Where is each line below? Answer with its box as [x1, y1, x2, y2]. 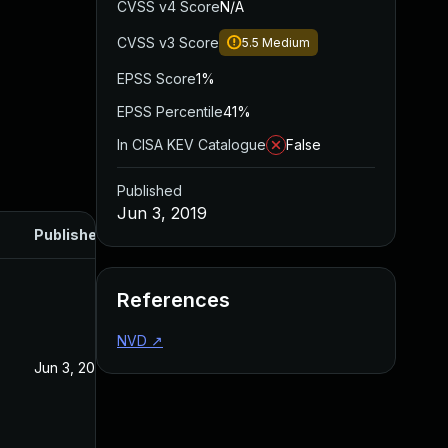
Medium [262, 35, 310, 50]
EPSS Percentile [117, 103, 223, 120]
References [117, 288, 230, 312]
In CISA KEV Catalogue [117, 136, 266, 153]
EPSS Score [117, 70, 196, 87]
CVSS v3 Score [117, 34, 219, 51]
